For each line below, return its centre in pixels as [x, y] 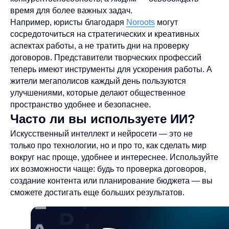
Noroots [141, 22]
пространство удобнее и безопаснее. [81, 105]
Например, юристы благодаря [68, 22]
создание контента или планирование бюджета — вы [111, 181]
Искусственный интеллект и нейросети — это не [101, 134]
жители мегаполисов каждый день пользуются [98, 81]
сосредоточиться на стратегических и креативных [105, 34]
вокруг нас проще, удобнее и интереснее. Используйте [114, 157]
